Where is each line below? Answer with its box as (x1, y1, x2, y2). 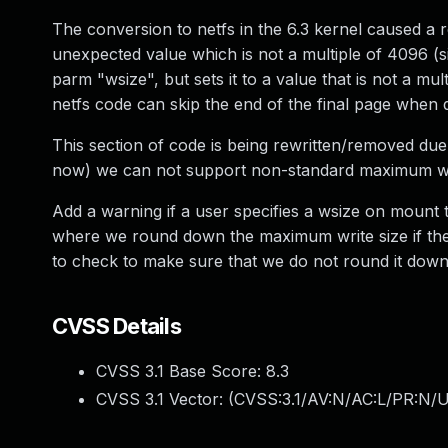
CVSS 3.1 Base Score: (96, 361, 266, 381)
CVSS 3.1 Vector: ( (96, 389, 234, 409)
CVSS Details (52, 313, 181, 339)
